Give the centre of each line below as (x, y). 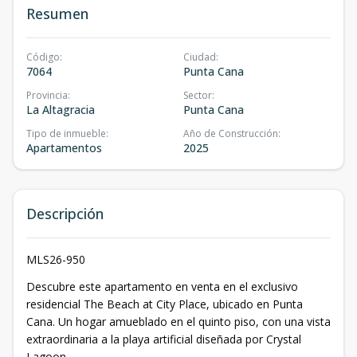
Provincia (47, 95)
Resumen (57, 14)
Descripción (65, 214)
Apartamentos (64, 148)
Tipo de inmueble (66, 133)
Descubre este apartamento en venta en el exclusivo (162, 286)
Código (43, 57)
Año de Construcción (231, 133)
